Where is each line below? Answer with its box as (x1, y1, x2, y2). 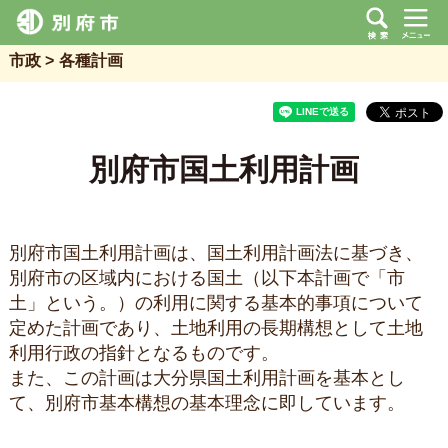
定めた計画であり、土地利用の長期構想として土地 (8, 318, 423, 339)
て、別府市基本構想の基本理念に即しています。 (8, 393, 405, 414)
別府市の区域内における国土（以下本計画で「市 (8, 268, 405, 289)
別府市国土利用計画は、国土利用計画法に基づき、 (8, 243, 423, 264)
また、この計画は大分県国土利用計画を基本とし (8, 368, 405, 389)
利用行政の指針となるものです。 (8, 343, 279, 364)
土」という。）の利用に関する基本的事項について (8, 293, 423, 314)
